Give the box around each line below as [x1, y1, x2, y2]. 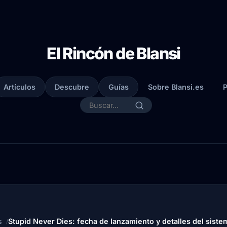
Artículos [3, 83, 35, 91]
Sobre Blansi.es [147, 83, 204, 91]
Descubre [54, 83, 89, 91]
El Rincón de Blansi [47, 44, 180, 63]
